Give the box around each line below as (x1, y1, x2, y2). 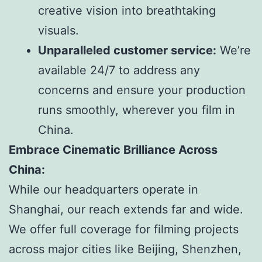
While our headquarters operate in (9, 182, 198, 196)
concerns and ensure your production (38, 82, 246, 97)
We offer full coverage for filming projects (9, 222, 239, 236)
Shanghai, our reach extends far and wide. (9, 202, 243, 216)
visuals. (38, 23, 79, 37)
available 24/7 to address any (38, 63, 200, 77)
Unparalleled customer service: (38, 43, 216, 57)
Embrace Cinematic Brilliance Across (9, 142, 218, 157)
